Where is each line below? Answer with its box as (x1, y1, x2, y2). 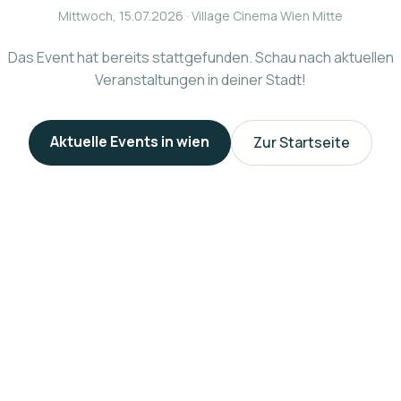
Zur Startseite (253, 132, 350, 152)
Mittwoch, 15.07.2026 (58, 6, 183, 24)
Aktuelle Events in (50, 131, 176, 151)
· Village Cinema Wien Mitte (183, 6, 343, 24)
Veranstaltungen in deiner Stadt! (95, 69, 306, 90)
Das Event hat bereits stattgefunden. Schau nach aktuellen (7, 47, 394, 67)
